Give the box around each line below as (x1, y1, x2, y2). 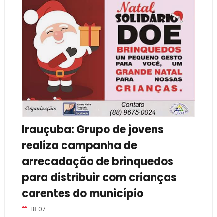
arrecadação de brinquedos (21, 154, 173, 169)
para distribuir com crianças (21, 170, 177, 185)
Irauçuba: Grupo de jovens (21, 122, 164, 137)
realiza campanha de (21, 138, 137, 153)
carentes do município (21, 186, 143, 201)
